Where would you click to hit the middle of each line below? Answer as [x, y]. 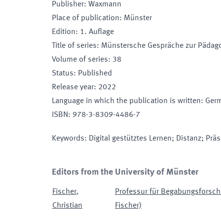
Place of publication [86, 18]
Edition [64, 32]
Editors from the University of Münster [125, 172]
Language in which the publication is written [126, 101]
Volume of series [80, 60]
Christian [67, 206]
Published [95, 74]
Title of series [74, 46]
